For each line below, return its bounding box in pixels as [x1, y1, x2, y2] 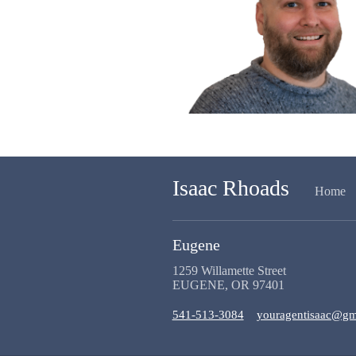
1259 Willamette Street [172, 263, 286, 277]
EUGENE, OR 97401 [172, 277, 284, 292]
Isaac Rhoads [172, 175, 289, 200]
